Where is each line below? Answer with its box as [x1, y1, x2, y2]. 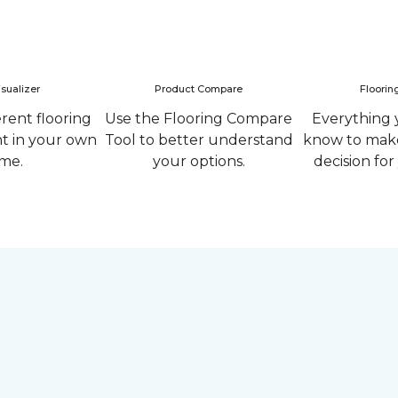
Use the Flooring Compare [105, 110, 292, 127]
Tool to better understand [104, 131, 293, 148]
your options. [152, 153, 245, 170]
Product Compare [155, 83, 243, 95]
